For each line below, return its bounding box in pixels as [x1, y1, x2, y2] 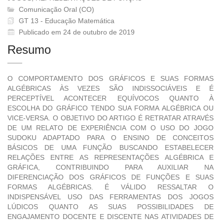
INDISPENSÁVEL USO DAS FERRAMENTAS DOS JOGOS [7, 193, 214, 201]
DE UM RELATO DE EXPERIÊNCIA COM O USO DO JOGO [7, 124, 214, 132]
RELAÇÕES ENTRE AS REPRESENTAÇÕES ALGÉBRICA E [7, 153, 214, 162]
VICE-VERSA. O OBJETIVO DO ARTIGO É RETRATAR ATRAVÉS [7, 114, 214, 122]
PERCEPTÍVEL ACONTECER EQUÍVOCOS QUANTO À [7, 94, 214, 103]
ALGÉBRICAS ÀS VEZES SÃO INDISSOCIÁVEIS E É [7, 84, 214, 93]
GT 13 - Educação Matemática [17, 17, 114, 25]
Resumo [7, 43, 51, 57]
